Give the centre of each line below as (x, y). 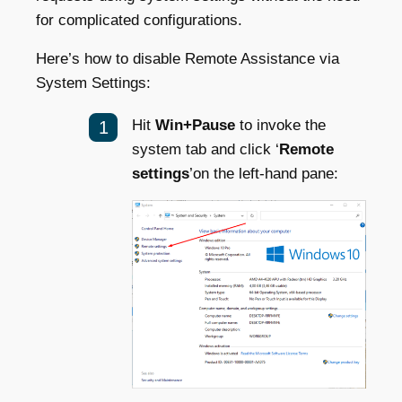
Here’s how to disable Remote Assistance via (188, 58)
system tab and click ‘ (205, 149)
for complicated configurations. (139, 20)
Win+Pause (195, 125)
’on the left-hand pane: (264, 173)
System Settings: (93, 83)
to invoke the (280, 125)
